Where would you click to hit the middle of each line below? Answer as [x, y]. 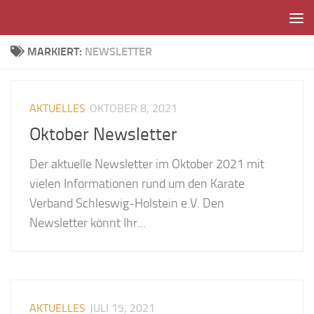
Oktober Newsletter [104, 134]
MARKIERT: [56, 52]
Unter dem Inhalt [65, 21]
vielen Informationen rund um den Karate [137, 183]
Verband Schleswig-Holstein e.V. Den [127, 203]
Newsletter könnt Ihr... [88, 223]
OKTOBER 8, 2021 [134, 109]
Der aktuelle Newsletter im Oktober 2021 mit [147, 164]
